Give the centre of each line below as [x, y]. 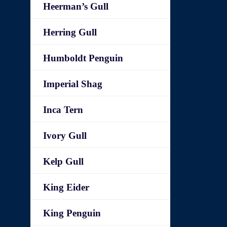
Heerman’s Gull [76, 6]
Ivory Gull [65, 136]
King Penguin [72, 213]
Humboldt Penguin [83, 58]
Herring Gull [70, 32]
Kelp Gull [64, 161]
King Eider [66, 187]
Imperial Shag [73, 84]
